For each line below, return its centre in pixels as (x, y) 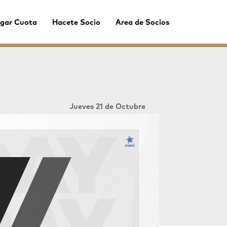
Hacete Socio (77, 23)
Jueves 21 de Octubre (107, 107)
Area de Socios (143, 23)
